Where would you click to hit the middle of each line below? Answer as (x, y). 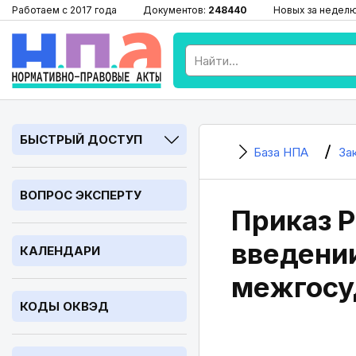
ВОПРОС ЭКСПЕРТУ (81, 195)
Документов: (176, 10)
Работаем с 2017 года (64, 10)
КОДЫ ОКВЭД (64, 306)
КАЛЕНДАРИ (60, 251)
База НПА (281, 152)
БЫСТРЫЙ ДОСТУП (81, 139)
